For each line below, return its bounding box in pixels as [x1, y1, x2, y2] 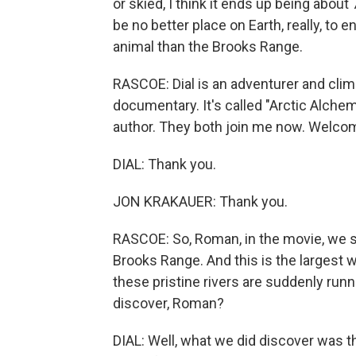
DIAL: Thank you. [113, 156, 216, 172]
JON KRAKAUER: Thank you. [113, 193, 288, 210]
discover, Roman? [113, 295, 224, 311]
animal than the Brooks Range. [113, 38, 303, 55]
